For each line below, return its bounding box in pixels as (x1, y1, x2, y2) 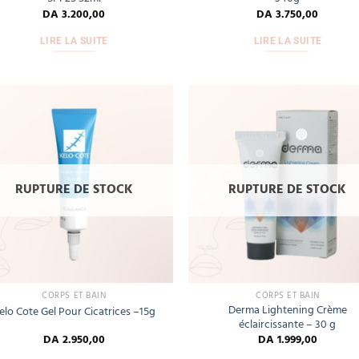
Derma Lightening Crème (228, 301, 347, 321)
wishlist (129, 144, 161, 159)
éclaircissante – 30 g (239, 316, 337, 335)
